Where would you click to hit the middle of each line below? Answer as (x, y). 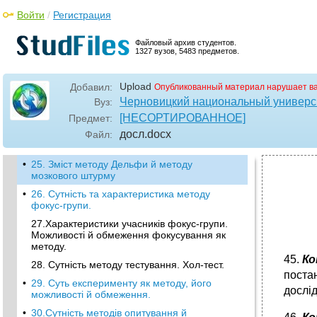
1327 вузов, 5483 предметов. (187, 51)
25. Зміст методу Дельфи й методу (112, 164)
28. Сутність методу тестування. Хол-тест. (128, 265)
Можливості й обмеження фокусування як (128, 235)
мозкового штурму (73, 175)
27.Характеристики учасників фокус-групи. (129, 224)
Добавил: (91, 87)
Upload (136, 86)
